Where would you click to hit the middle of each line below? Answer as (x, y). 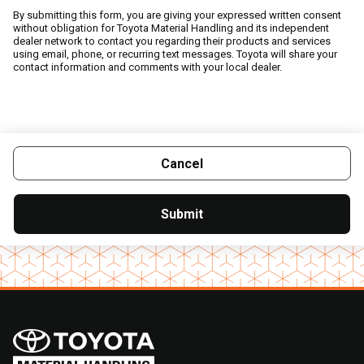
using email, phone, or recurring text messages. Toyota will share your (175, 54)
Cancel (182, 163)
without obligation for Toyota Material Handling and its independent (171, 28)
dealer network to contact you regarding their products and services (172, 41)
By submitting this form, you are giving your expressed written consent (177, 15)
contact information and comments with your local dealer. (147, 67)
